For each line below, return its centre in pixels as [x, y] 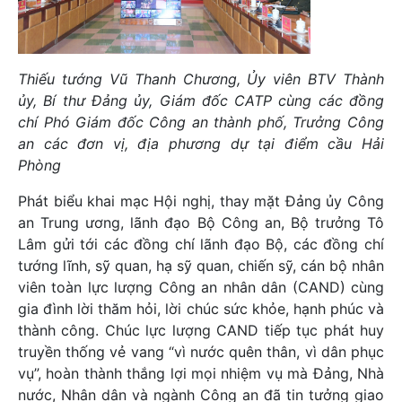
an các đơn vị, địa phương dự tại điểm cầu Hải [201, 143]
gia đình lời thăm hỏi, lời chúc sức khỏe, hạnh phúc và [201, 308]
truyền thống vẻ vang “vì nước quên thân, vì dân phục [201, 351]
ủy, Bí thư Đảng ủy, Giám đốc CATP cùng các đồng [201, 100]
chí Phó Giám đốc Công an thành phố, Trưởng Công [201, 122]
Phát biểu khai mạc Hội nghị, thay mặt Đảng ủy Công [201, 201]
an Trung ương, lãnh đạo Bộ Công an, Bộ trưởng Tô [201, 222]
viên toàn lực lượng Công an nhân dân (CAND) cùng [201, 287]
